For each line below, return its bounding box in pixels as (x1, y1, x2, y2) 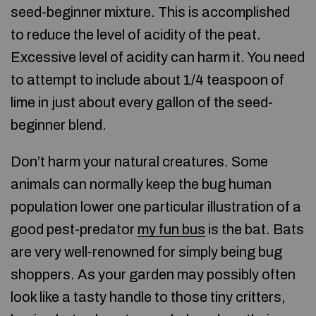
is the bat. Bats (205, 221, 304, 237)
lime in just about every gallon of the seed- (11, 95, 273, 110)
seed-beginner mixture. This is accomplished (11, 4, 290, 20)
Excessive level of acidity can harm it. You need (11, 49, 305, 65)
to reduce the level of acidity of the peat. (11, 27, 261, 42)
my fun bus (138, 221, 205, 237)
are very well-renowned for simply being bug (11, 244, 282, 260)
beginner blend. (11, 117, 107, 133)
